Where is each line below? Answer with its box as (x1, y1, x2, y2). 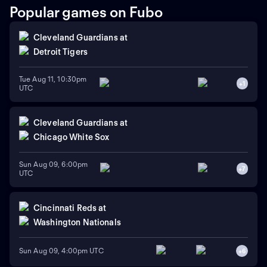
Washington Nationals (33, 218, 121, 228)
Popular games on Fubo (10, 3, 163, 21)
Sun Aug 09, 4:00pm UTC (19, 246, 104, 256)
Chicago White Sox (33, 132, 110, 142)
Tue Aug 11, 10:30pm (19, 74, 87, 83)
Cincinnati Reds (33, 203, 97, 213)
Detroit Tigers (33, 47, 88, 57)
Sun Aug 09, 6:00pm (19, 159, 88, 169)
